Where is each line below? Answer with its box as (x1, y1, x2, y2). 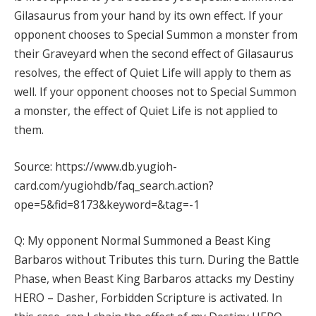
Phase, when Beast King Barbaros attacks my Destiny (14, 271, 294, 287)
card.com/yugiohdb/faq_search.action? (14, 177, 214, 193)
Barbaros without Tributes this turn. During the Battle (14, 252, 299, 268)
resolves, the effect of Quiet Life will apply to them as (14, 65, 291, 81)
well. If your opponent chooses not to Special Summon (14, 84, 296, 100)
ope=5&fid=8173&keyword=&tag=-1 (14, 196, 200, 212)
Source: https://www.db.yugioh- (14, 158, 177, 174)
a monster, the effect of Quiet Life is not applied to (14, 103, 278, 119)
